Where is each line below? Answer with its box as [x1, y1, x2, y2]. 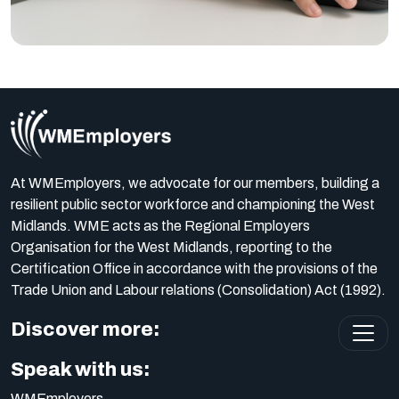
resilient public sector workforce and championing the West [11, 197, 375, 212]
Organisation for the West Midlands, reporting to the [11, 240, 332, 255]
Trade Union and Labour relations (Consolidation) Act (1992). [11, 282, 386, 297]
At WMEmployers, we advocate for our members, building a [11, 175, 379, 191]
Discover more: [11, 319, 159, 340]
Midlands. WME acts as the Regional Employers [11, 218, 310, 233]
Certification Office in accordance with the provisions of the [11, 261, 378, 276]
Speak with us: [11, 359, 150, 380]
